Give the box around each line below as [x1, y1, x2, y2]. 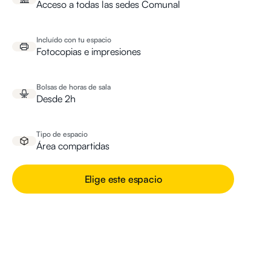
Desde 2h [36, 92, 76, 105]
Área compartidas [36, 139, 109, 152]
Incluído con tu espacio [36, 34, 111, 44]
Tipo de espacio [36, 129, 88, 139]
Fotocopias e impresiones [36, 45, 141, 57]
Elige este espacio [84, 172, 162, 185]
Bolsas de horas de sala [36, 82, 111, 91]
